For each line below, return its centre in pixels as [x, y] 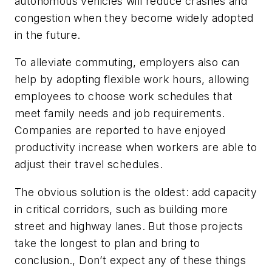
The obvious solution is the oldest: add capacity [136, 192]
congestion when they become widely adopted [134, 18]
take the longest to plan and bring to [107, 243]
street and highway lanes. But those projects [129, 226]
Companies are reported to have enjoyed [120, 131]
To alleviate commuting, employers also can [127, 63]
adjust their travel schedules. [89, 165]
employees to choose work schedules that [124, 97]
